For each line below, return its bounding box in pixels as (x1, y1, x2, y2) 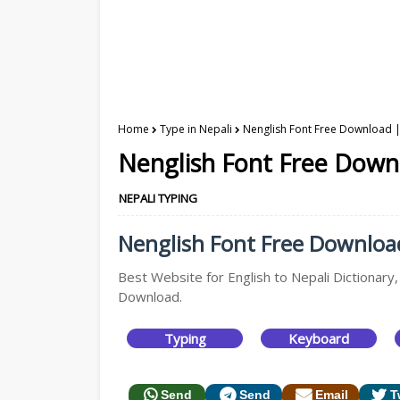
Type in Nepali (160, 121, 232, 137)
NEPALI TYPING (119, 190, 197, 206)
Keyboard (288, 329, 349, 347)
